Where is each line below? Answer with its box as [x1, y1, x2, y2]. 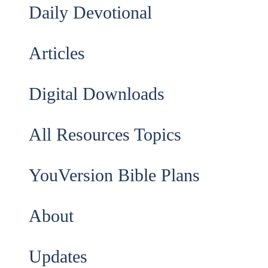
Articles [29, 43, 85, 63]
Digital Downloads [29, 84, 165, 103]
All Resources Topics [29, 124, 181, 144]
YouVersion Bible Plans [29, 165, 200, 185]
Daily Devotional [29, 2, 152, 22]
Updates [29, 246, 87, 266]
